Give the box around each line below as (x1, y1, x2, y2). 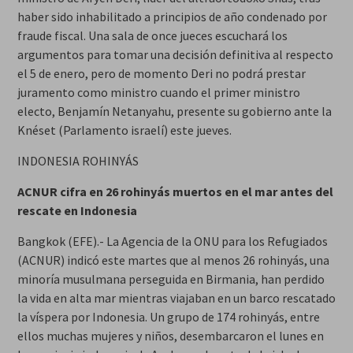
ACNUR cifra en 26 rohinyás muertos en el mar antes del (17, 183, 333, 199)
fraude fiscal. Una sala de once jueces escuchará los (17, 27, 288, 43)
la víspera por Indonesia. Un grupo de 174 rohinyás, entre (17, 308, 320, 325)
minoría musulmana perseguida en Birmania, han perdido (17, 270, 325, 287)
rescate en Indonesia (17, 202, 137, 218)
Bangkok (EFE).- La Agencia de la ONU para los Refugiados (17, 232, 328, 249)
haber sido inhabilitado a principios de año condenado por (17, 8, 327, 24)
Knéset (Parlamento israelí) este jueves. (17, 121, 232, 138)
